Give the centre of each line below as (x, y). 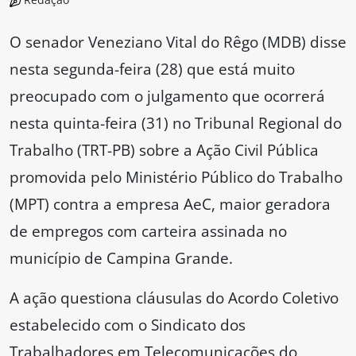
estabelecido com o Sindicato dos (128, 325)
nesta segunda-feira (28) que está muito (152, 69)
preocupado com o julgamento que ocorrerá (167, 96)
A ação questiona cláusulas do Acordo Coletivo (174, 298)
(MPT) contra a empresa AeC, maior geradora (170, 204)
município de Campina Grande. (121, 258)
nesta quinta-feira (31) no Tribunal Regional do (176, 123)
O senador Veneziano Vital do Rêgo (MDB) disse (178, 42)
